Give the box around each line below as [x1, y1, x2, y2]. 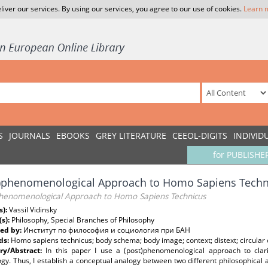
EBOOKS [56, 130, 90, 141]
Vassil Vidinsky [9, 205, 57, 215]
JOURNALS [9, 130, 50, 141]
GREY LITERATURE [96, 130, 166, 141]
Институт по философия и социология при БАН [23, 225, 190, 235]
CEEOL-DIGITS [172, 130, 227, 141]
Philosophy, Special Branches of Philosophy [11, 215, 154, 225]
